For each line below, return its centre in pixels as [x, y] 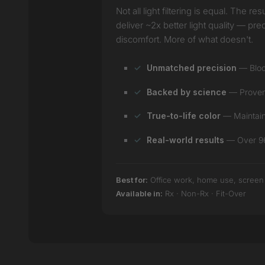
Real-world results [185, 140]
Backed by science [187, 92]
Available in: [139, 193]
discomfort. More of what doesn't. [185, 40]
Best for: [132, 180]
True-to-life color [184, 116]
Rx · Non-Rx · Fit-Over [204, 193]
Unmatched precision [192, 68]
